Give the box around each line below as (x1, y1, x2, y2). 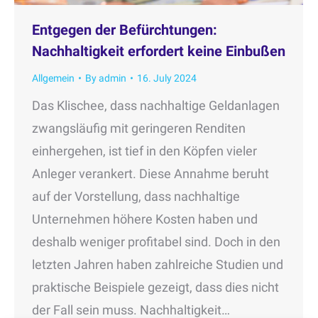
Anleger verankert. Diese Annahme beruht (32, 165, 269, 181)
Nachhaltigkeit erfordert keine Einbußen (32, 42, 285, 60)
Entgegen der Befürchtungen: (32, 21, 217, 38)
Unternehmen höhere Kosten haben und (32, 211, 258, 226)
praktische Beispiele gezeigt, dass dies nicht (32, 279, 279, 295)
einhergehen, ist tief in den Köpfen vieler (32, 143, 257, 158)
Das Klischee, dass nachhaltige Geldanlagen (32, 97, 280, 113)
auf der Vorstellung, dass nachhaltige (32, 188, 240, 204)
